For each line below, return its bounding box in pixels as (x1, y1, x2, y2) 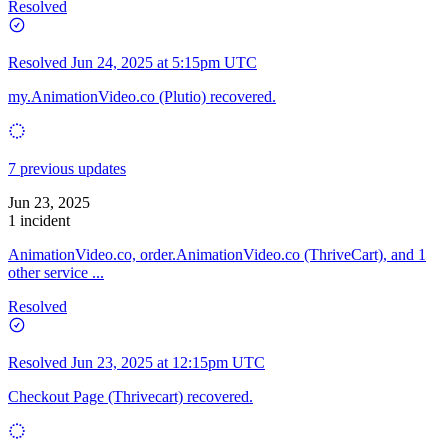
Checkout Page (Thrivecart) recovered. (8, 387, 253, 405)
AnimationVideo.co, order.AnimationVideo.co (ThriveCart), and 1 (8, 245, 426, 263)
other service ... (8, 263, 104, 281)
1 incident (8, 211, 70, 229)
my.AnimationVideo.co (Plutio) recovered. (8, 87, 276, 105)
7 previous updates (8, 159, 126, 177)
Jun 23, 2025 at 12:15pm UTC (71, 353, 265, 371)
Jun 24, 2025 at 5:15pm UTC (71, 53, 257, 71)
